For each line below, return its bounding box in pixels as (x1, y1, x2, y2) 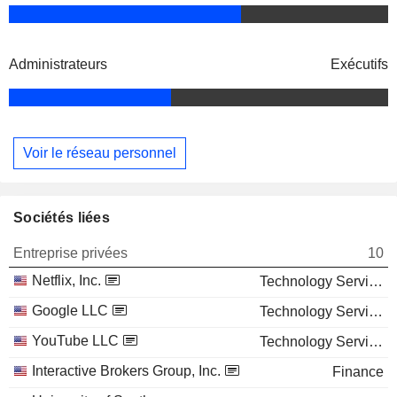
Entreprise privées (13, 245, 128, 261)
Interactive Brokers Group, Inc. (32, 362, 221, 378)
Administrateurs (9, 57, 107, 73)
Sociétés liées (13, 209, 110, 225)
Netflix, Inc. (32, 272, 101, 288)
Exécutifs (331, 57, 388, 73)
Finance (332, 363, 384, 379)
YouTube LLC (32, 332, 119, 348)
